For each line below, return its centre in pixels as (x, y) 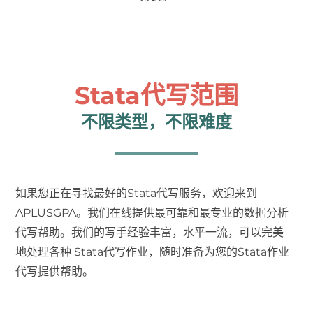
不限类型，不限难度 (156, 122)
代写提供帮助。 (55, 272)
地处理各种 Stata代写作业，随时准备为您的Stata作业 (153, 252)
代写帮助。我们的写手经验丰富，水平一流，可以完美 (150, 233)
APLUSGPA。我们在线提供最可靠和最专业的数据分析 (152, 213)
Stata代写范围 (156, 96)
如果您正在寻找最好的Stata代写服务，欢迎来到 (137, 194)
